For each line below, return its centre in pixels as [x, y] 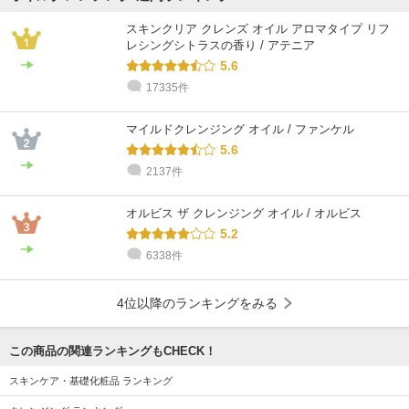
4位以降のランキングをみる [197, 303]
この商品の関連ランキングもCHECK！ [113, 351]
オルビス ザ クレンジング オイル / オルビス [244, 213]
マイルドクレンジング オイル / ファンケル [240, 129]
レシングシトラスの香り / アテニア [220, 45]
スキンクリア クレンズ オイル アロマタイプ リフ [258, 28]
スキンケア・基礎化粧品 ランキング [91, 380]
